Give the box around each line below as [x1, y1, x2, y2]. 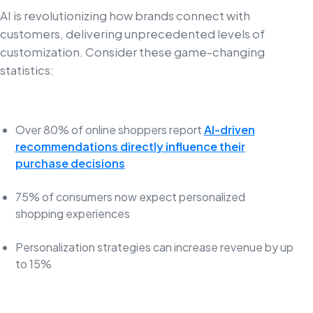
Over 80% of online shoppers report [15, 122, 204, 137]
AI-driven [203, 122, 255, 137]
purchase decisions [15, 155, 125, 170]
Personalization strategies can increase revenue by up [15, 239, 293, 254]
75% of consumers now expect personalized [15, 189, 245, 204]
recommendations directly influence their [15, 138, 245, 154]
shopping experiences [15, 205, 130, 221]
